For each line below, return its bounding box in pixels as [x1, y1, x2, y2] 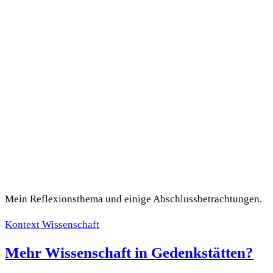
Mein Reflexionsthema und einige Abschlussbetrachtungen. [5, 193, 262, 205]
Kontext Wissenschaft [5, 218, 99, 230]
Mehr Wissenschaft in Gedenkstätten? [5, 244, 253, 261]
